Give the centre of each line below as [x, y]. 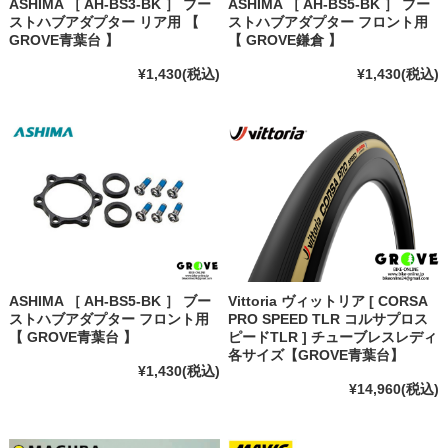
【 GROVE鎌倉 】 [285, 39]
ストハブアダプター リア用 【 [103, 21]
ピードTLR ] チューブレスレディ [333, 336]
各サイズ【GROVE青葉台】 [316, 354]
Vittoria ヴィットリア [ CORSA [328, 300]
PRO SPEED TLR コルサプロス [328, 318]
